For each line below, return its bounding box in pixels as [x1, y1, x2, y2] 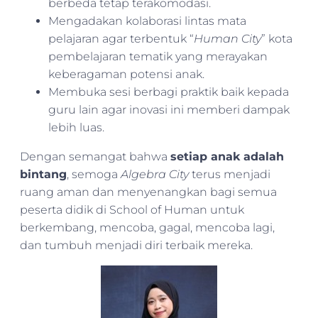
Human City [194, 31, 261, 45]
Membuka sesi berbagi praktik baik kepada [48, 84, 289, 99]
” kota [261, 31, 292, 45]
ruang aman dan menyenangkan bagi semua [20, 185, 277, 199]
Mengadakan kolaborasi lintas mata [48, 13, 246, 28]
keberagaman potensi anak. [48, 67, 204, 81]
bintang [20, 167, 67, 181]
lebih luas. [48, 120, 104, 134]
